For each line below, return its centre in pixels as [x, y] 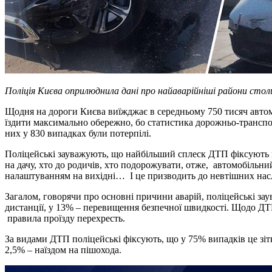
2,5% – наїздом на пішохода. [63, 250]
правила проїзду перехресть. [65, 218]
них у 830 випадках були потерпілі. [78, 133]
